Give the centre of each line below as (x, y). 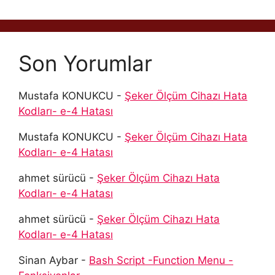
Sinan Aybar (48, 260)
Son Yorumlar (85, 63)
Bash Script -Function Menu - (161, 260)
